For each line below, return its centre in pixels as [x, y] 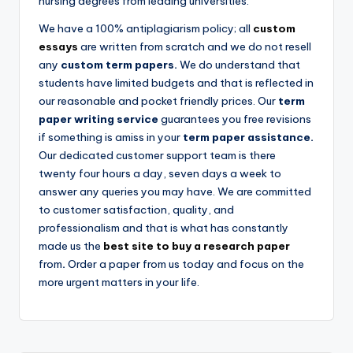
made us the [71, 245]
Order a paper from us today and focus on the [186, 264]
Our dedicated [76, 155]
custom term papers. [120, 64]
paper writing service [100, 119]
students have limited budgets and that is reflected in [176, 82]
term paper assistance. [248, 137]
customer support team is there [196, 155]
